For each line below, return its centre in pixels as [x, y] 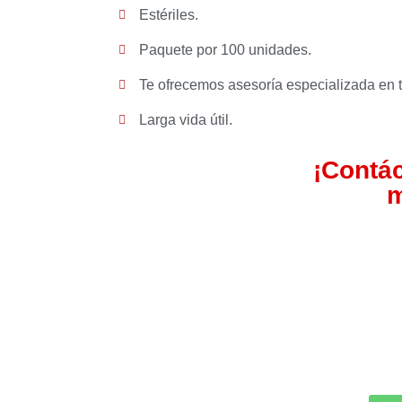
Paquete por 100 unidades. [225, 50]
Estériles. [168, 15]
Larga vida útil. [185, 120]
